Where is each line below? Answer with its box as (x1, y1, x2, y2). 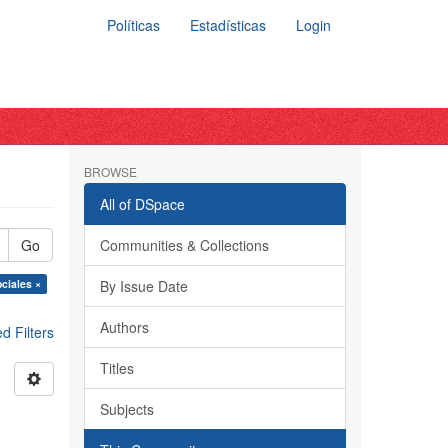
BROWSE (83, 163, 137, 180)
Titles (99, 358, 134, 378)
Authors (99, 317, 149, 337)
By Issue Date (99, 276, 188, 296)
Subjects (99, 399, 154, 419)
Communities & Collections (99, 235, 269, 255)
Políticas (107, 15, 160, 35)
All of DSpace (99, 194, 185, 214)
